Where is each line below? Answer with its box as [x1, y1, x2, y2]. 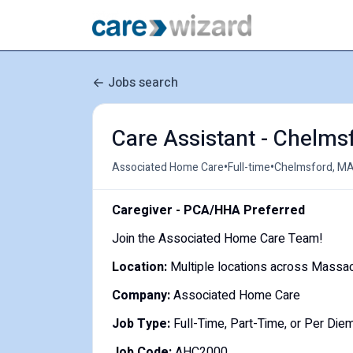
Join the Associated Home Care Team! [112, 229, 323, 248]
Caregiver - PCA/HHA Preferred [112, 201, 305, 220]
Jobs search [108, 73, 178, 92]
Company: [112, 286, 170, 305]
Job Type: [112, 314, 170, 333]
